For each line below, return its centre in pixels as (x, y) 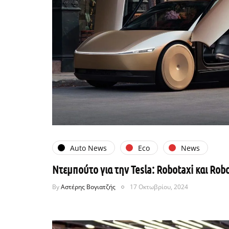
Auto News (88, 148)
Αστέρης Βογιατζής (88, 187)
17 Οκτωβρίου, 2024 (159, 187)
